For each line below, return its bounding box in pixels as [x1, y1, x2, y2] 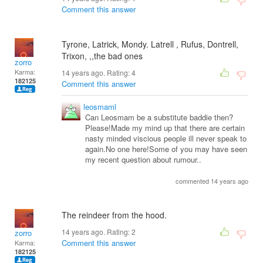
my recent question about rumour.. [85, 154, 201, 166]
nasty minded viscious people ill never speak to [85, 133, 247, 144]
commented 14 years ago [176, 176, 248, 186]
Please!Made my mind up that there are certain [85, 122, 245, 134]
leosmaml [83, 101, 116, 113]
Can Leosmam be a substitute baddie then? [85, 112, 233, 123]
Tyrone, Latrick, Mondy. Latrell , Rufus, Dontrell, [62, 38, 238, 50]
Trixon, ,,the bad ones [62, 50, 143, 62]
